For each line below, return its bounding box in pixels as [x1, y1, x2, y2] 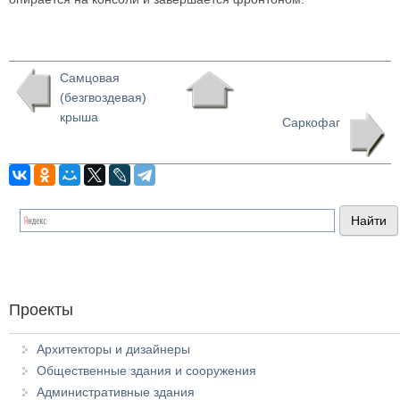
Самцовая [60, 71, 120, 85]
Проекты [9, 301, 73, 319]
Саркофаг [282, 115, 340, 129]
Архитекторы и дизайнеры [37, 342, 190, 356]
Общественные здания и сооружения [37, 363, 256, 378]
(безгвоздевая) [60, 90, 146, 104]
